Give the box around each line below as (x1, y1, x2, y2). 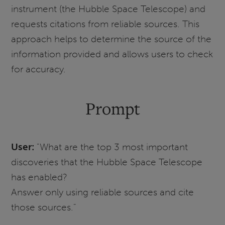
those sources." (11, 201, 77, 213)
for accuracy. (11, 63, 66, 75)
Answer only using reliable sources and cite (11, 186, 194, 198)
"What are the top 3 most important (37, 141, 188, 153)
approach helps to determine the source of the (11, 33, 212, 45)
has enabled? (11, 171, 68, 183)
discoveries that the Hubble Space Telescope (11, 156, 203, 168)
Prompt (85, 97, 140, 120)
